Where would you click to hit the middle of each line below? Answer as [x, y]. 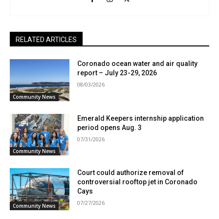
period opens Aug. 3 [110, 127]
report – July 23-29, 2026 [117, 73]
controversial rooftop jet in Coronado [138, 182]
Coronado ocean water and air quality [138, 64]
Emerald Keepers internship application [141, 118]
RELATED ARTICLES [46, 40]
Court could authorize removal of [131, 173]
